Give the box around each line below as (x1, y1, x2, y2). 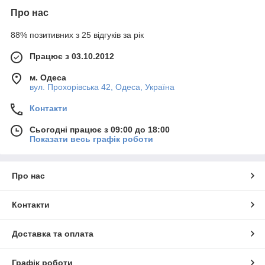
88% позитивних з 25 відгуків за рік (11, 30, 144, 40)
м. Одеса (30, 73, 66, 83)
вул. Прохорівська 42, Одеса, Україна (30, 82, 174, 92)
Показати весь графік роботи (30, 134, 153, 144)
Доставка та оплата (12, 229, 93, 239)
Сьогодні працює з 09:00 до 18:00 (30, 125, 170, 135)
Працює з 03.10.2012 (30, 51, 114, 62)
